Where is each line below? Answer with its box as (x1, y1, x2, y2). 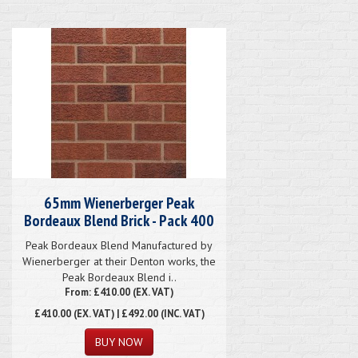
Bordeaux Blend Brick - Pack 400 (24, 209, 214, 231)
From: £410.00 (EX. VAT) (65, 284, 173, 298)
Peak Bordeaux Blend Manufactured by (26, 237, 213, 253)
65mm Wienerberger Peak (44, 192, 194, 213)
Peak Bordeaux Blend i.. (62, 269, 177, 284)
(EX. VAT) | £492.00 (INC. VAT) (70, 306, 205, 320)
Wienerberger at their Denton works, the (22, 253, 216, 268)
